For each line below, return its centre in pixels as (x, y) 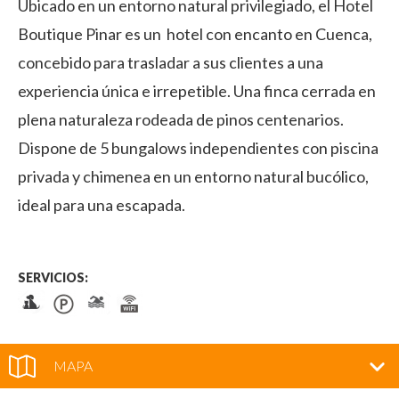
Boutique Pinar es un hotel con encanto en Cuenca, (195, 34)
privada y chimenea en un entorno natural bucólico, (193, 176)
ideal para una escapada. (102, 205)
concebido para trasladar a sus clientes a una (171, 62)
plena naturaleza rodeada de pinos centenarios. (181, 119)
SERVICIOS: (53, 277)
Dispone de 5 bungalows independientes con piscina (198, 148)
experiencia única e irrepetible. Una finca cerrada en (197, 91)
